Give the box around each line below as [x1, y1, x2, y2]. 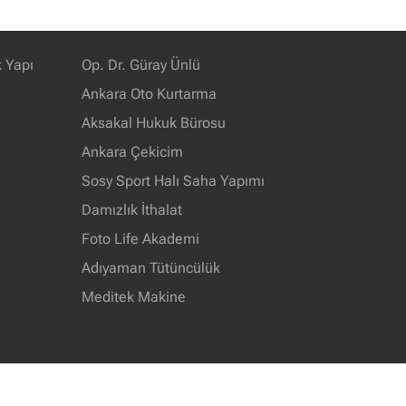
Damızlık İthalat [82, 200, 183, 218]
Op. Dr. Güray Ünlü [82, 55, 201, 73]
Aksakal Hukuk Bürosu [82, 113, 227, 131]
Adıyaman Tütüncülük [82, 258, 221, 276]
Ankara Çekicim [82, 142, 184, 160]
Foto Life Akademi [82, 229, 200, 247]
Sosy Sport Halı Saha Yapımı [82, 171, 266, 189]
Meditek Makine [82, 287, 187, 305]
